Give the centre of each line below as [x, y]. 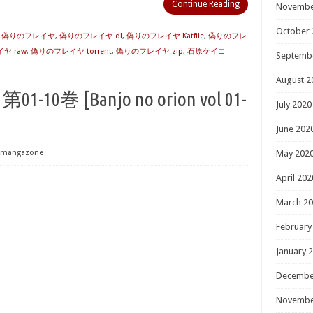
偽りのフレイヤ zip [150, 51]
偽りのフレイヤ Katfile [165, 36]
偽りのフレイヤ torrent [71, 51]
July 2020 [294, 104]
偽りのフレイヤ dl [91, 36]
